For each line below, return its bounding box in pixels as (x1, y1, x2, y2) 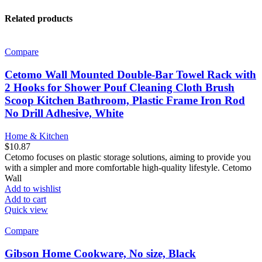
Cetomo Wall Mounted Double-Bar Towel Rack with (5, 68, 256, 81)
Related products (5, 13, 73, 24)
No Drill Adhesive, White (5, 107, 123, 120)
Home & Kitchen (5, 130, 68, 141)
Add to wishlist (5, 183, 61, 194)
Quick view (5, 204, 48, 215)
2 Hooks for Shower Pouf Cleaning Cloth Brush (5, 81, 235, 94)
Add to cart (5, 194, 46, 204)
